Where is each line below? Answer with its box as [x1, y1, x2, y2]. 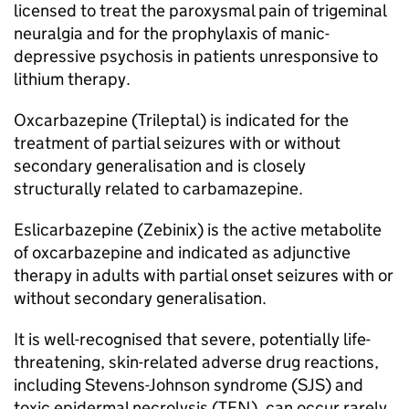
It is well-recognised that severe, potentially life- [14, 329, 371, 350]
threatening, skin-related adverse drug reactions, [14, 351, 379, 372]
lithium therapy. [14, 68, 131, 89]
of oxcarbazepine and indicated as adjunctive [14, 242, 351, 263]
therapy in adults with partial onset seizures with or [14, 265, 393, 286]
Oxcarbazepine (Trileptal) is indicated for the [14, 110, 349, 131]
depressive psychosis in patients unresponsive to [14, 46, 378, 67]
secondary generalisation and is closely [14, 155, 306, 176]
